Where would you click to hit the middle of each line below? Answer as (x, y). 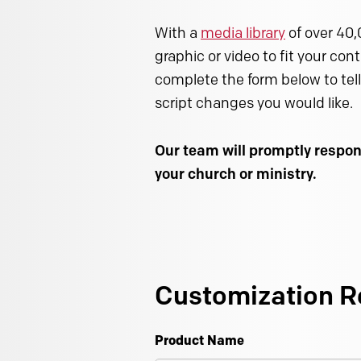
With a (178, 33)
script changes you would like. (254, 103)
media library (243, 33)
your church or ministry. (236, 174)
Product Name (199, 340)
